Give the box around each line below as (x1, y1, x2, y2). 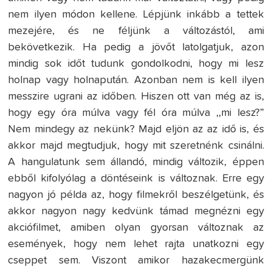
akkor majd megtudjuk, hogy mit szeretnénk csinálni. (8, 140, 264, 152)
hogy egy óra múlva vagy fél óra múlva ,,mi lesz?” (8, 107, 264, 119)
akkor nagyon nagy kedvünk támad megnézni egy (8, 206, 264, 217)
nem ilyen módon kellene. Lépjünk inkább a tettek (8, 9, 264, 21)
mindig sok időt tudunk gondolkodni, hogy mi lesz (8, 58, 264, 70)
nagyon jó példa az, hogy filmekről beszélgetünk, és (8, 189, 264, 201)
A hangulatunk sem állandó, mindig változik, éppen (8, 157, 264, 168)
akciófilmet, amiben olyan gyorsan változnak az (8, 222, 264, 234)
